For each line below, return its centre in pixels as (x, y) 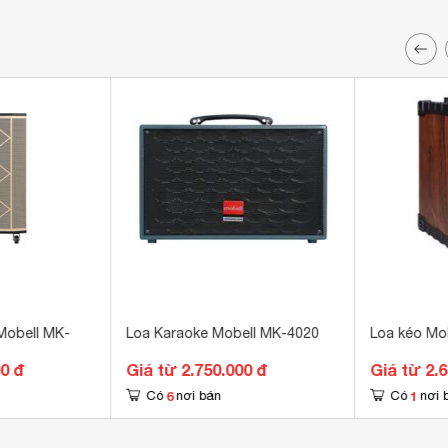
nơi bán (199, 395)
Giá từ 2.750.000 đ (197, 369)
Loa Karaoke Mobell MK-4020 (223, 333)
